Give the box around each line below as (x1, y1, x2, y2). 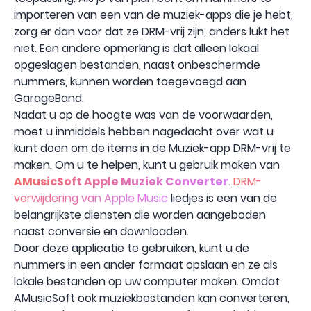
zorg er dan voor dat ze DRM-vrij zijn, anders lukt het (14, 23, 289, 40)
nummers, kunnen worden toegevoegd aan (14, 73, 246, 90)
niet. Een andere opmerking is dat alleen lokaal (14, 40, 259, 56)
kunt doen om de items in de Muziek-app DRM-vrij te (14, 140, 291, 156)
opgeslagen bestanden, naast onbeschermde (14, 56, 260, 73)
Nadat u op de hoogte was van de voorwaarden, (14, 106, 273, 123)
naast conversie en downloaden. (14, 223, 189, 239)
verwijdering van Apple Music (14, 190, 168, 206)
